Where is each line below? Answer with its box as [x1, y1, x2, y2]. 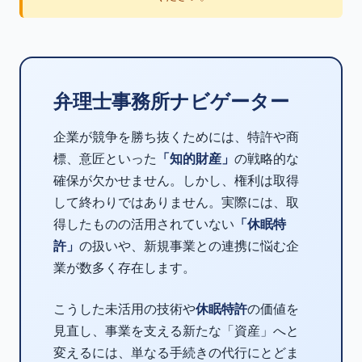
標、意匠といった [53, 150, 157, 166]
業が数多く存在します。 [53, 259, 196, 276]
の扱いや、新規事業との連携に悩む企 [79, 238, 299, 254]
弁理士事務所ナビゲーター [53, 90, 289, 113]
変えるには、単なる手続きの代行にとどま [53, 344, 299, 360]
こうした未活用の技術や [53, 301, 196, 317]
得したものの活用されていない [53, 216, 234, 232]
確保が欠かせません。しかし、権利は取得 [53, 172, 299, 188]
